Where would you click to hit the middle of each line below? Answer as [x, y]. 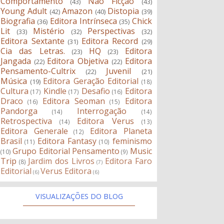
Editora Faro [128, 161]
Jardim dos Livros [61, 161]
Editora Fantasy [67, 141]
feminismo [132, 141]
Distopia [123, 11]
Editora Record [110, 41]
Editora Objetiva [78, 61]
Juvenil [119, 71]
